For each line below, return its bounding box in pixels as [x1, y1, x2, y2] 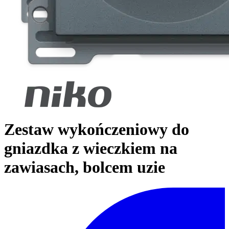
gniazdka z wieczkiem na [4, 139, 177, 157]
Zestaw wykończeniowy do [4, 120, 189, 139]
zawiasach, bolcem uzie [4, 157, 165, 176]
